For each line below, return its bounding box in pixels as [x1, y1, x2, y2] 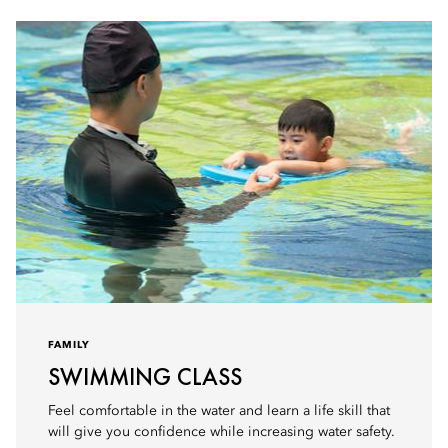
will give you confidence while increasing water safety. [48, 425, 395, 439]
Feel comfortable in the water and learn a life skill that [48, 404, 390, 418]
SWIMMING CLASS [48, 361, 243, 392]
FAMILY [48, 340, 90, 350]
